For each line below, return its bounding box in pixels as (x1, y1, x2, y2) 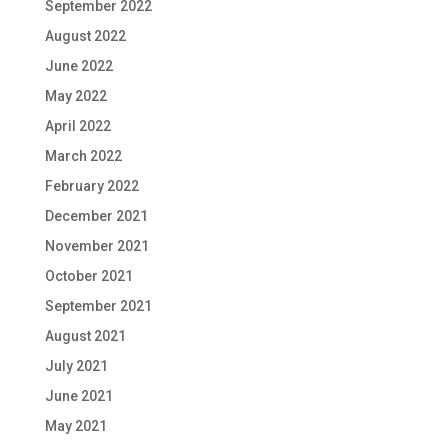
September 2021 (44, 298, 152, 315)
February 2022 (44, 178, 139, 195)
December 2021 (44, 208, 148, 225)
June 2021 (44, 388, 113, 405)
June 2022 (44, 58, 113, 75)
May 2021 (44, 418, 107, 435)
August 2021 (44, 328, 126, 345)
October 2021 (44, 268, 133, 285)
